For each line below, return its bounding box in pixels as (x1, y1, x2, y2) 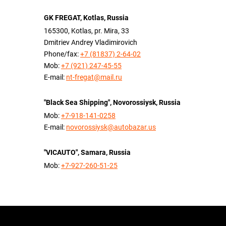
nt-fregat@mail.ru (66, 73, 122, 81)
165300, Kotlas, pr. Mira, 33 (44, 27, 129, 35)
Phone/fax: (44, 50, 80, 58)
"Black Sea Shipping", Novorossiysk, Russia (44, 98, 181, 106)
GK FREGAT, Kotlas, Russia (44, 14, 129, 22)
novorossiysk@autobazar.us (66, 123, 156, 131)
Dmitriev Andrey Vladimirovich (44, 38, 137, 46)
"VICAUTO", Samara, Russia (44, 148, 131, 156)
